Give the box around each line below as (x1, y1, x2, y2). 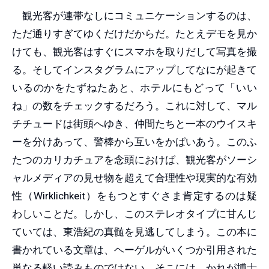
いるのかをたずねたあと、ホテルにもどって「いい (12, 81, 257, 94)
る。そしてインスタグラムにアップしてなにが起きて (12, 63, 257, 76)
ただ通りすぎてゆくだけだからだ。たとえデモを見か (12, 27, 257, 40)
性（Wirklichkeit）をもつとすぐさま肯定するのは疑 (12, 189, 257, 202)
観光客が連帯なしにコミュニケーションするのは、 (12, 9, 257, 22)
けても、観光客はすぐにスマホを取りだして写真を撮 (12, 45, 257, 58)
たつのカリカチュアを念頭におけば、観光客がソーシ (12, 153, 257, 166)
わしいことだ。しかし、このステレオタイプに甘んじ (12, 207, 257, 220)
